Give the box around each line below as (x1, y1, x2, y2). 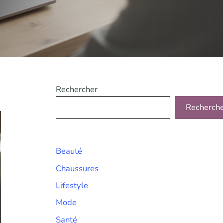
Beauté (56, 145, 82, 157)
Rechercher (56, 84, 98, 96)
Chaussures (56, 162, 99, 174)
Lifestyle (56, 180, 88, 192)
